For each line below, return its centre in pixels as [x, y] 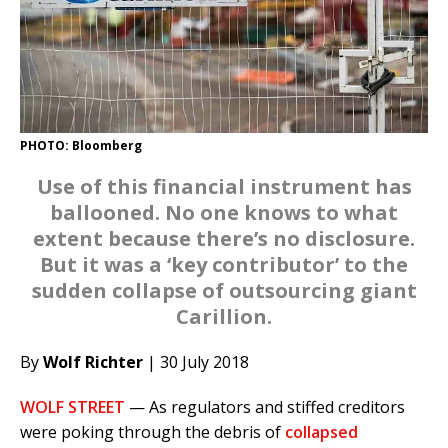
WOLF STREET [72, 407]
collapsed [321, 432]
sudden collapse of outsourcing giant [224, 291]
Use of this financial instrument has [224, 187]
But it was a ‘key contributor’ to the [224, 265]
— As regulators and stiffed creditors [265, 407]
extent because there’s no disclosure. [224, 239]
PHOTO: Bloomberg [81, 146]
